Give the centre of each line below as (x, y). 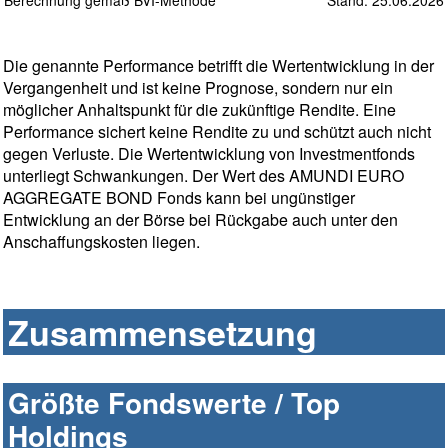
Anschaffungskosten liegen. (101, 242)
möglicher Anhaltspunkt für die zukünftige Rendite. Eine (199, 110)
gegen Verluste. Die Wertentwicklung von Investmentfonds (209, 154)
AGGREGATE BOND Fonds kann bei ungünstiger (179, 198)
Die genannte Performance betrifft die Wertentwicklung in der (218, 66)
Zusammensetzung (162, 332)
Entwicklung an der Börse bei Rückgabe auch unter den (200, 220)
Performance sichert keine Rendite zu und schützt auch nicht (217, 132)
